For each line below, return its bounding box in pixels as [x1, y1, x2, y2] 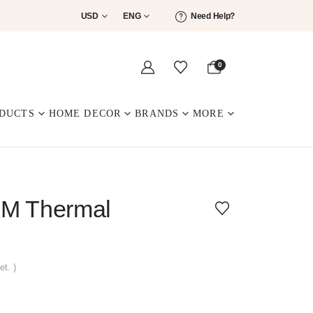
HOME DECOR [48, 108, 122, 119]
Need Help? [191, 10, 235, 21]
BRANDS [135, 108, 180, 119]
